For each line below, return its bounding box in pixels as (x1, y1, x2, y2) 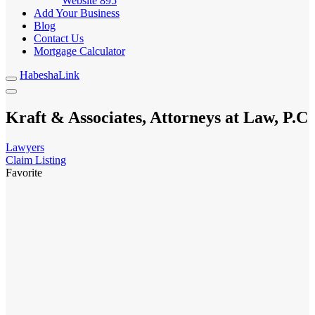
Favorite (6, 166, 42, 179)
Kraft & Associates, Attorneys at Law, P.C (6, 108, 308, 127)
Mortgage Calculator (34, 45, 125, 57)
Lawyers (6, 141, 44, 153)
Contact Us (34, 32, 84, 44)
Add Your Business (34, 7, 120, 19)
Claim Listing (6, 153, 66, 166)
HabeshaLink (20, 69, 79, 81)
